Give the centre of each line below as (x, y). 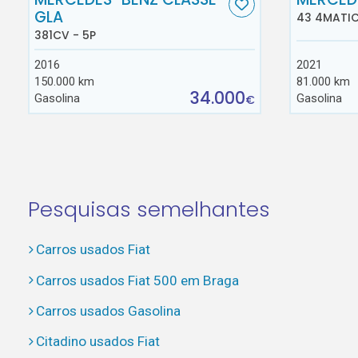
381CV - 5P (66, 36)
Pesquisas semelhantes (149, 209)
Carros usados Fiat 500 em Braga (137, 280)
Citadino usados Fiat (97, 342)
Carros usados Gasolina (108, 310)
